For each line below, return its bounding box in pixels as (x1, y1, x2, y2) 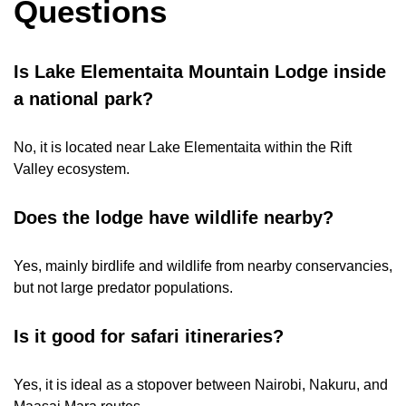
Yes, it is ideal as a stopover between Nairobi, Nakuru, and (14, 376, 388, 392)
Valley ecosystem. (14, 160, 130, 177)
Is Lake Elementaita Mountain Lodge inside (14, 61, 386, 82)
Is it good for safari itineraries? (14, 326, 284, 347)
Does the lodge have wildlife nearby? (14, 208, 333, 228)
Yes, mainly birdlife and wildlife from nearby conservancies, (14, 257, 392, 274)
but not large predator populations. (14, 279, 233, 295)
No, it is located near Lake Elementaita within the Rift (14, 139, 352, 155)
